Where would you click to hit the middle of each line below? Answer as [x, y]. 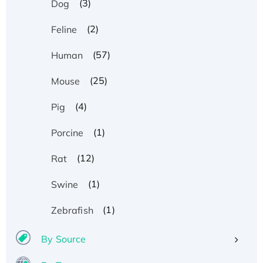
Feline [64, 29]
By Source [64, 239]
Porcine [67, 132]
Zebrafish [72, 210]
